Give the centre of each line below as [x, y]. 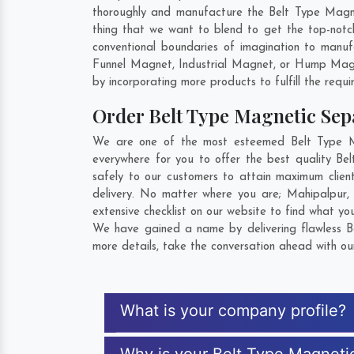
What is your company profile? [233, 311]
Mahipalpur [316, 195]
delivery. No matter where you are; [190, 195]
